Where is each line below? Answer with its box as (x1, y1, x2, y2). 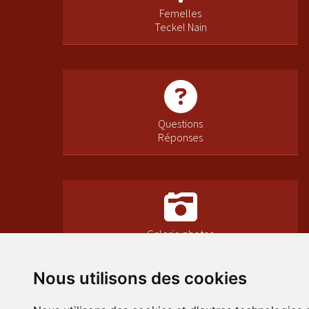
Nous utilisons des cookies (33, 268, 247, 288)
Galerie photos (147, 227, 215, 241)
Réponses (158, 130, 203, 144)
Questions (158, 116, 203, 130)
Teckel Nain (154, 19, 207, 34)
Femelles (159, 6, 202, 20)
